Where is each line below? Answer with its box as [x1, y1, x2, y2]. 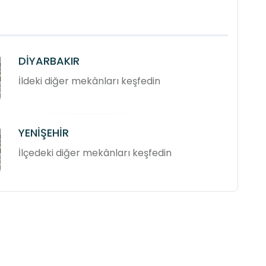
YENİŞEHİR [18, 125, 69, 140]
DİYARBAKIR [18, 53, 80, 68]
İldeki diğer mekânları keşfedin [18, 74, 161, 88]
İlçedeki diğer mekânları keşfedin [18, 145, 172, 160]
